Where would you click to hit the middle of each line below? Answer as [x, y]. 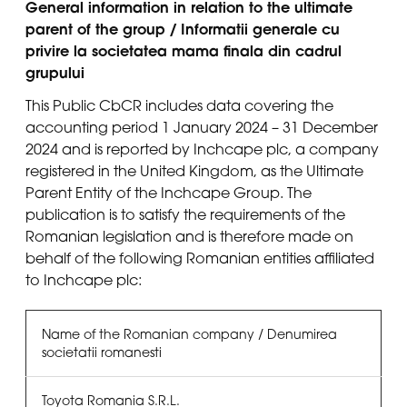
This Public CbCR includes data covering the [179, 105]
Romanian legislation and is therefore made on [189, 236]
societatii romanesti [101, 352]
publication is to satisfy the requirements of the [185, 214]
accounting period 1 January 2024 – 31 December [202, 127]
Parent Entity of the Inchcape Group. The [169, 192]
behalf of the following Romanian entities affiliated [200, 258]
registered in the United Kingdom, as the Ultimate [194, 170]
